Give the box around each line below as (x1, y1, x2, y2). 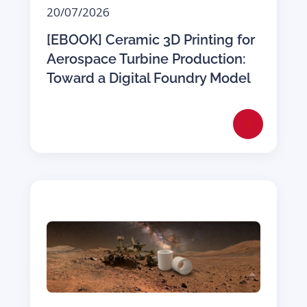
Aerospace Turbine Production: (46, 51, 245, 68)
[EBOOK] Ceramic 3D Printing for (46, 32, 255, 49)
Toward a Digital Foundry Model (46, 70, 251, 87)
